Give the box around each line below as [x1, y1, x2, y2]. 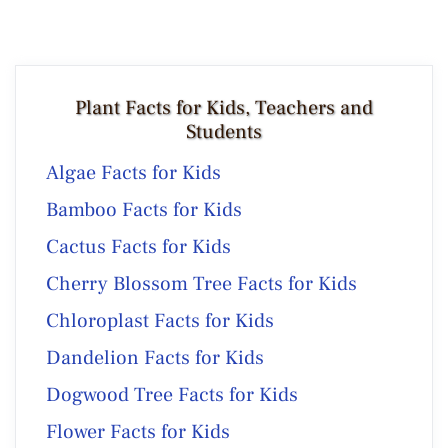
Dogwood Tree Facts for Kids [46, 381, 298, 408]
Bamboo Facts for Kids [46, 196, 242, 223]
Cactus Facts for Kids [46, 233, 231, 260]
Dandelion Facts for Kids [46, 344, 264, 371]
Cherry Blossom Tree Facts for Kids [46, 270, 357, 297]
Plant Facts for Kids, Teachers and [75, 94, 373, 121]
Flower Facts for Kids [46, 418, 230, 445]
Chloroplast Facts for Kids [46, 307, 274, 334]
